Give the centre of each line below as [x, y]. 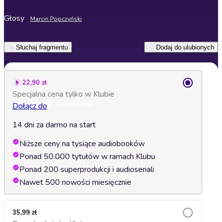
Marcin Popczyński [56, 19]
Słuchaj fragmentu [42, 47]
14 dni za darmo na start [54, 125]
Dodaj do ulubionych [185, 47]
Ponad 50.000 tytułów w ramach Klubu [87, 157]
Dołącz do [30, 106]
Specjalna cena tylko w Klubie [63, 94]
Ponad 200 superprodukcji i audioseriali [87, 169]
